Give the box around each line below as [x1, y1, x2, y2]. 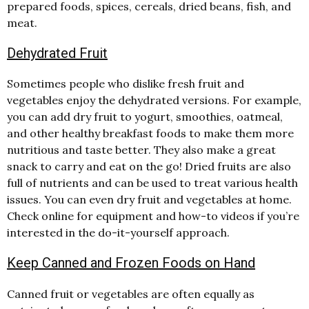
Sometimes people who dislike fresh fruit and [7, 77, 244, 91]
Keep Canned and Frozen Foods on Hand [7, 255, 255, 272]
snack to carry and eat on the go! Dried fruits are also [7, 159, 291, 174]
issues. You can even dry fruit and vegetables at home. [7, 192, 292, 207]
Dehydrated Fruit [7, 44, 108, 61]
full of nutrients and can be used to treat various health [7, 176, 298, 190]
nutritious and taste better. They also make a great [7, 143, 276, 157]
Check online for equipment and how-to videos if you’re [7, 209, 299, 223]
